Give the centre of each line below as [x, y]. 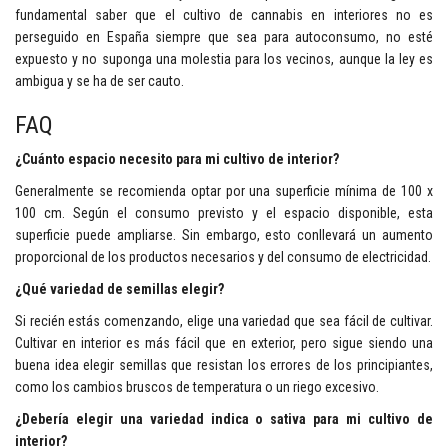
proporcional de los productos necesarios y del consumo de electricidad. [223, 257]
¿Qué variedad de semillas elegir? [119, 289]
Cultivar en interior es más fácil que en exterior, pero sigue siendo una [224, 343]
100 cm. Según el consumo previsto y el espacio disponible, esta [224, 213]
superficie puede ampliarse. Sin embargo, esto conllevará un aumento [224, 235]
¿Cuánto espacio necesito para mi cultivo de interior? [177, 159]
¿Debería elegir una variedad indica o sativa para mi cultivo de [224, 419]
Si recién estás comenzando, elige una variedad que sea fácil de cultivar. [224, 321]
